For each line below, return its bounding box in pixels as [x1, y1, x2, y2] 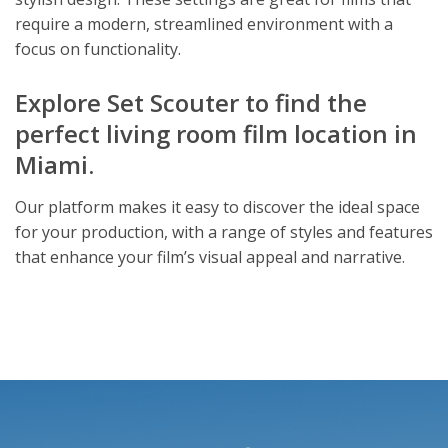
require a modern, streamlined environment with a [15, 12, 393, 35]
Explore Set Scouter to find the [15, 85, 367, 119]
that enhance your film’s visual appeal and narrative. [15, 245, 405, 268]
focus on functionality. [15, 37, 181, 60]
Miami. [15, 147, 94, 181]
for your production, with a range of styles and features [15, 220, 433, 243]
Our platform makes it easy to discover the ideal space [15, 195, 420, 218]
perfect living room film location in [15, 116, 417, 150]
